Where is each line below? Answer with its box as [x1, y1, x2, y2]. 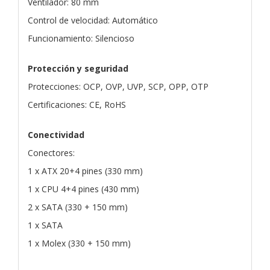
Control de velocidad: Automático [28, 14, 158, 26]
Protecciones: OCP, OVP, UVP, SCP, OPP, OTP [28, 80, 209, 92]
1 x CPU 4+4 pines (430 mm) [28, 183, 139, 195]
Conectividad [28, 128, 84, 140]
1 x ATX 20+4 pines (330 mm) [28, 165, 143, 177]
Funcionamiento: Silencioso [28, 32, 134, 44]
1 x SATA [28, 219, 63, 231]
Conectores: [28, 146, 75, 159]
